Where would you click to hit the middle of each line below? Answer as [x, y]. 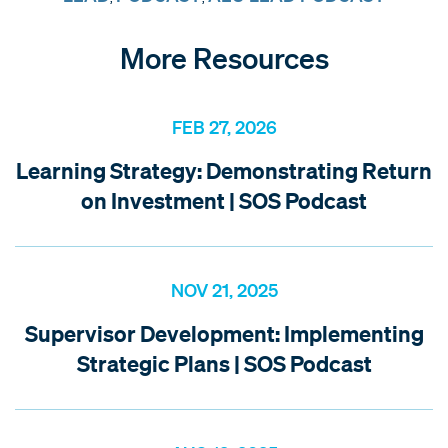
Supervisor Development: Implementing [224, 333]
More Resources [224, 57]
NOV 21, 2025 [224, 289]
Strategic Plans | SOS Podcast [224, 363]
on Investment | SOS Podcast [224, 200]
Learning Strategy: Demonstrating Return [224, 170]
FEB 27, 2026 [224, 126]
